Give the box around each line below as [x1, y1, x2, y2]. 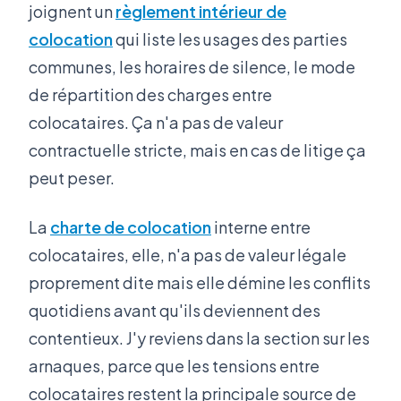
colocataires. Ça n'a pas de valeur [29, 112, 283, 133]
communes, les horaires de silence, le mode [29, 56, 355, 78]
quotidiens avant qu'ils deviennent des [29, 300, 320, 321]
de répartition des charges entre [29, 84, 272, 106]
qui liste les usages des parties [113, 29, 347, 50]
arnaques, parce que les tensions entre [29, 355, 320, 377]
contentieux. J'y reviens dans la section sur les [29, 328, 370, 349]
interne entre [211, 217, 311, 238]
